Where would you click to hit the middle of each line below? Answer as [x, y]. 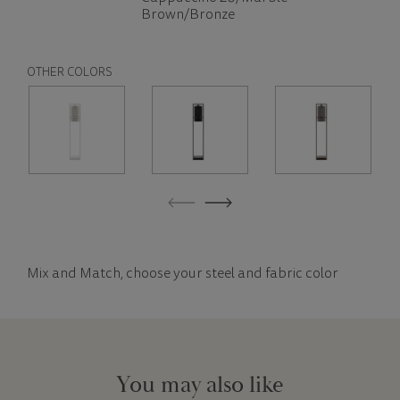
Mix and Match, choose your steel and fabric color [183, 274]
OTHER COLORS [70, 74]
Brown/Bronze [188, 16]
